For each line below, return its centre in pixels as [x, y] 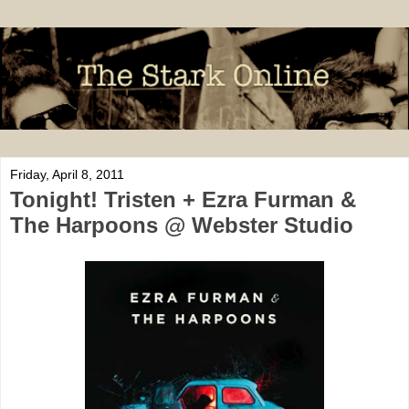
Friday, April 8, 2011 [67, 174]
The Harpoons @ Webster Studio [182, 225]
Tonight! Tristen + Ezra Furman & [183, 199]
